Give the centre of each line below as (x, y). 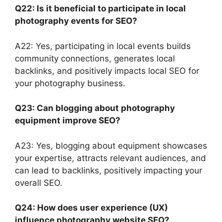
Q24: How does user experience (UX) (91, 208)
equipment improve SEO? (68, 121)
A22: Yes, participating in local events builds (103, 46)
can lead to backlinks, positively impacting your (109, 170)
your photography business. (70, 83)
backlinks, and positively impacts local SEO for (107, 71)
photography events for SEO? (76, 21)
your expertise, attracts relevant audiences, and (111, 158)
